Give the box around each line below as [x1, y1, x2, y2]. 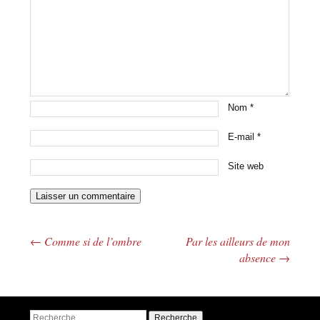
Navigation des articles [30, 243, 164, 263]
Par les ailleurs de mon [185, 233, 290, 249]
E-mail [228, 131, 258, 142]
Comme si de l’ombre [41, 233, 142, 249]
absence [239, 249, 279, 265]
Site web [228, 160, 264, 171]
